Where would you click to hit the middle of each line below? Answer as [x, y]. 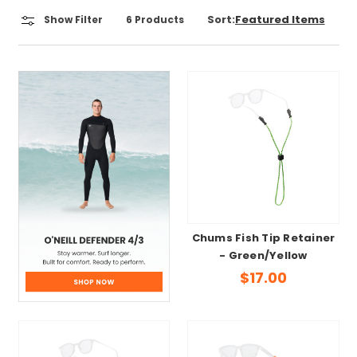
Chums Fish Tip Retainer [263, 239]
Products [159, 21]
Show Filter [73, 21]
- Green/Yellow [263, 257]
